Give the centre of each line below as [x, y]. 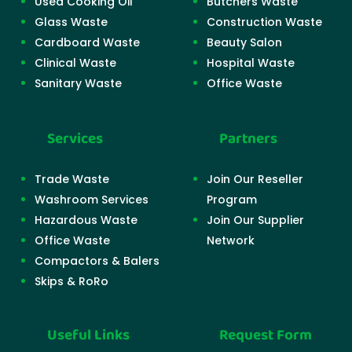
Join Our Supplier [255, 220]
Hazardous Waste [86, 220]
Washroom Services [92, 200]
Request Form [266, 336]
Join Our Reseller [255, 180]
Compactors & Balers [97, 261]
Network [231, 241]
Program [232, 200]
